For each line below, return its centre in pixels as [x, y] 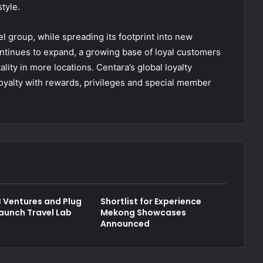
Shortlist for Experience [151, 201]
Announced [125, 223]
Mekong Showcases [144, 212]
